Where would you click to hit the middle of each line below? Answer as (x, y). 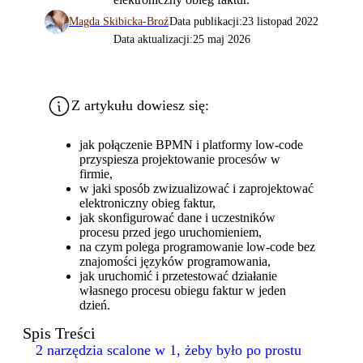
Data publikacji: (206, 21)
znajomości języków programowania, (175, 261)
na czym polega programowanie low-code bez (197, 246)
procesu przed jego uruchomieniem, (171, 232)
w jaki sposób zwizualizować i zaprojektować (196, 188)
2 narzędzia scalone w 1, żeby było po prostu (169, 350)
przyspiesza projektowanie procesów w (180, 159)
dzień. (95, 305)
